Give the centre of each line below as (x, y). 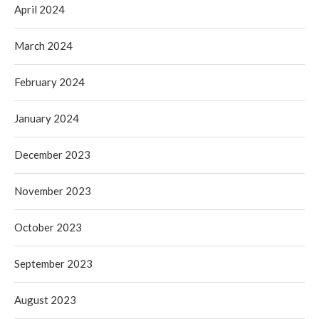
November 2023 (53, 190)
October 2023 (48, 227)
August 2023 (45, 299)
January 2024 (47, 118)
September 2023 (53, 263)
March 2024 (43, 45)
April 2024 (40, 9)
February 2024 (49, 82)
